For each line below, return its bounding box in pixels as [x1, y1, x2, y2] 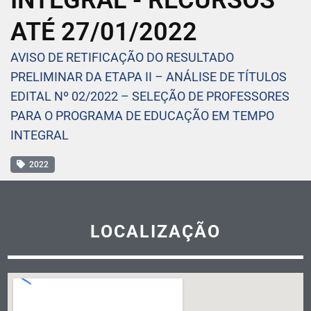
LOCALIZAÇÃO [90, 221, 221, 242]
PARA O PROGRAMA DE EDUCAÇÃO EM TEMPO [10, 108, 274, 124]
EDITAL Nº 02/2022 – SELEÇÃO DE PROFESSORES [10, 89, 289, 104]
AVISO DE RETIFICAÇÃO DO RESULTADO [10, 50, 234, 65]
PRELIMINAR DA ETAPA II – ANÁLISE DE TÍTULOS [10, 69, 287, 85]
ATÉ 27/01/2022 [10, 17, 197, 47]
